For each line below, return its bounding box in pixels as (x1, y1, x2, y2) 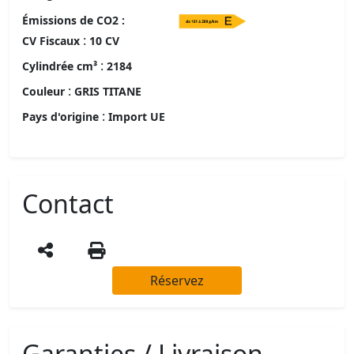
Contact (22, 186, 114, 220)
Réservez (150, 271, 204, 289)
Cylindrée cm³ (22, 58, 97, 73)
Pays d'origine (22, 108, 99, 124)
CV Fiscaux (22, 32, 80, 48)
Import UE (108, 108, 165, 124)
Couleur (22, 83, 65, 99)
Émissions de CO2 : (22, 12, 125, 28)
